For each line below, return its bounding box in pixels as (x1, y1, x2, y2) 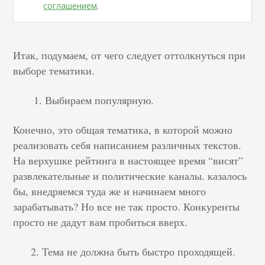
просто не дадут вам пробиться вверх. (13, 215, 188, 230)
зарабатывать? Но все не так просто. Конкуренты (13, 199, 240, 214)
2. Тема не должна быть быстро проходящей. (31, 244, 236, 259)
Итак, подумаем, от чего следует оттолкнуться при (13, 48, 246, 63)
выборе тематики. (13, 63, 95, 78)
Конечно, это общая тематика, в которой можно (13, 122, 233, 137)
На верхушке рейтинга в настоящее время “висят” (13, 153, 244, 168)
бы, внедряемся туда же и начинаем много (13, 184, 206, 199)
